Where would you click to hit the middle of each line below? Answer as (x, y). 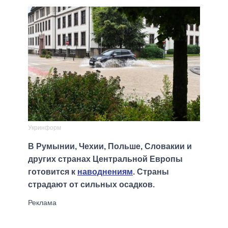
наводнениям (105, 172)
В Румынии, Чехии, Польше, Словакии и (110, 147)
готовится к (53, 172)
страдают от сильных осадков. (91, 185)
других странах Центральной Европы (105, 159)
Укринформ (45, 128)
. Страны (151, 172)
